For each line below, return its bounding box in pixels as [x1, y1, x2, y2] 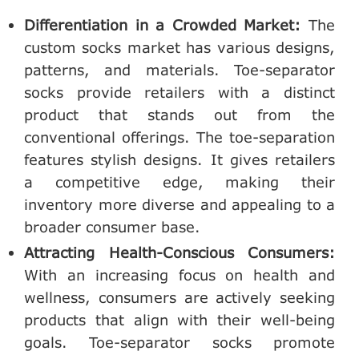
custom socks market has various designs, [24, 38, 335, 56]
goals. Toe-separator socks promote [24, 333, 335, 352]
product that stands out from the [24, 105, 335, 123]
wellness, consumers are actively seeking [24, 288, 335, 307]
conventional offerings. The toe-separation [24, 127, 335, 146]
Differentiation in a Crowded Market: [24, 15, 309, 34]
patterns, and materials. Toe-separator [24, 60, 335, 79]
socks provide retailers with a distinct [24, 83, 335, 101]
